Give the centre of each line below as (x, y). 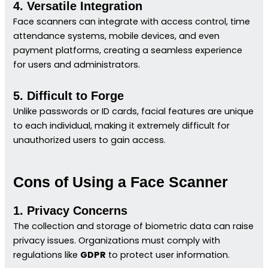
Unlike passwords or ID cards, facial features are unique (134, 111)
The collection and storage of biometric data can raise (134, 226)
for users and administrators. (77, 65)
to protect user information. (168, 255)
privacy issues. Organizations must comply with (117, 241)
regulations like (47, 255)
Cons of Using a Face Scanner (121, 182)
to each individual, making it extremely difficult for (122, 125)
